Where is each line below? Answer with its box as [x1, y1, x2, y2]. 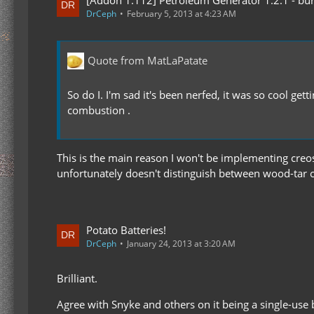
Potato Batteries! [86, 222, 166, 237]
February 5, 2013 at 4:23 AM [127, 7, 236, 20]
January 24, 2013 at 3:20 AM [127, 237, 235, 250]
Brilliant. [57, 271, 97, 285]
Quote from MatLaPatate [88, 53, 207, 68]
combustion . [67, 102, 130, 117]
